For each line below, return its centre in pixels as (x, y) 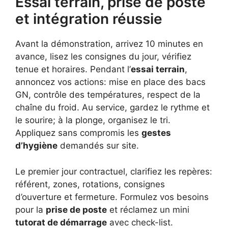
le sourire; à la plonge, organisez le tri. (93, 120)
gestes (156, 133)
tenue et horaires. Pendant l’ (73, 69)
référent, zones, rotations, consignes (90, 184)
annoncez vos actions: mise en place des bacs (110, 82)
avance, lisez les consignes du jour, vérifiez (103, 57)
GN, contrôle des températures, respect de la (108, 95)
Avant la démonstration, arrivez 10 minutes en (109, 44)
